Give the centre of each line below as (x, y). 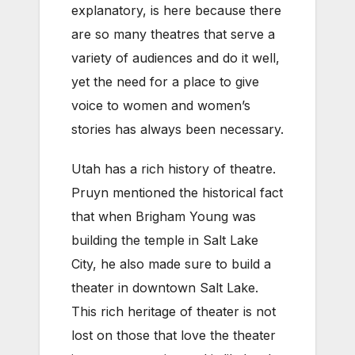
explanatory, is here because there (176, 10)
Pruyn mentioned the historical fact (177, 193)
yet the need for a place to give (165, 82)
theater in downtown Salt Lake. (165, 288)
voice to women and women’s (161, 105)
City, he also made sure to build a (171, 264)
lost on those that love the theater (174, 335)
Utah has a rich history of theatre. (174, 169)
